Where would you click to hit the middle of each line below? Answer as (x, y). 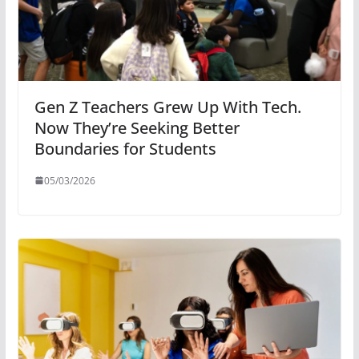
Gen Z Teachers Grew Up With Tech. (167, 107)
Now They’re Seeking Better (137, 127)
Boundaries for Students (125, 148)
